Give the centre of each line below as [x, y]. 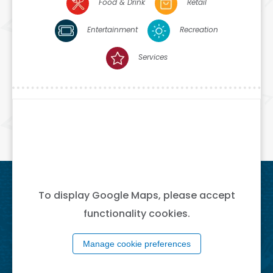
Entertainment [112, 31]
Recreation [199, 31]
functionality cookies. [136, 214]
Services [153, 58]
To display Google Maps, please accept [136, 196]
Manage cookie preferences [136, 243]
